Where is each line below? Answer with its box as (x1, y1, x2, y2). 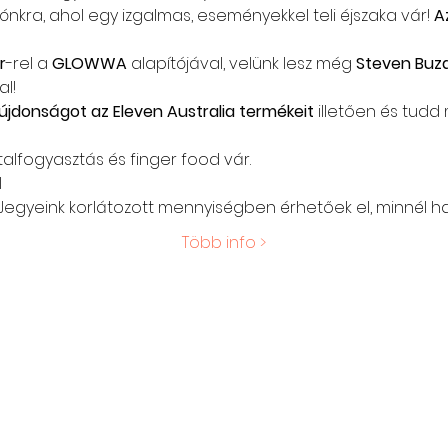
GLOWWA (51, 51, 131, 75)
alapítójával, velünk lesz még (130, 51, 356, 75)
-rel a (5, 51, 52, 75)
